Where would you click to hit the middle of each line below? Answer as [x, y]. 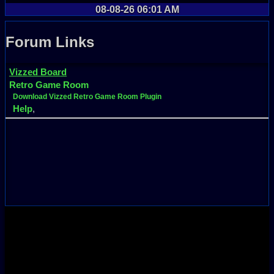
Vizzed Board [38, 72]
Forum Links [50, 42]
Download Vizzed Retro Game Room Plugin [87, 96]
